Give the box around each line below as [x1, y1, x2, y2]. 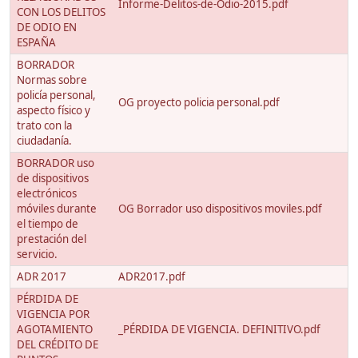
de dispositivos [17, 171, 89, 186]
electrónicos [17, 186, 77, 201]
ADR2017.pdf [118, 269, 185, 284]
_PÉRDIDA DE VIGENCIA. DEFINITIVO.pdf [118, 322, 320, 337]
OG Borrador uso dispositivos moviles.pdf [118, 201, 322, 217]
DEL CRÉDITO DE [17, 337, 98, 352]
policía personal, [17, 88, 96, 103]
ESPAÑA [17, 35, 56, 50]
